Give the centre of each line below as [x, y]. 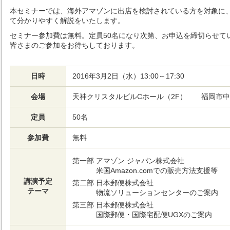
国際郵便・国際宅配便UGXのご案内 [154, 215]
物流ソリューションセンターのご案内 [157, 193]
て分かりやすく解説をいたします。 [67, 21]
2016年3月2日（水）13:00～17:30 [128, 76]
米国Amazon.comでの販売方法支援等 [157, 170]
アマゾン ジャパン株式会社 [140, 161]
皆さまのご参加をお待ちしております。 [74, 45]
